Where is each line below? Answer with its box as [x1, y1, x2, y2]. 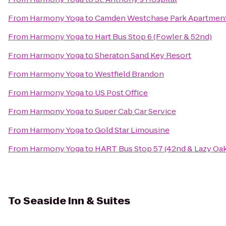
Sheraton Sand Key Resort [95, 50, 191, 61]
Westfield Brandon [95, 69, 164, 79]
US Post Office [95, 87, 148, 98]
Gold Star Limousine [95, 125, 169, 135]
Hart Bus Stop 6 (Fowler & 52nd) [95, 31, 212, 42]
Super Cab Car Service [95, 106, 176, 117]
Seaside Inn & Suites [23, 194, 130, 208]
